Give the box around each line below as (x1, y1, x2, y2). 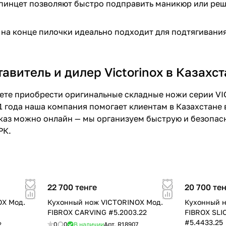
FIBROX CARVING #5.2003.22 (47, 208, 147, 217)
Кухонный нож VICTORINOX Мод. (47, 198, 163, 207)
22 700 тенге (47, 182, 97, 193)
